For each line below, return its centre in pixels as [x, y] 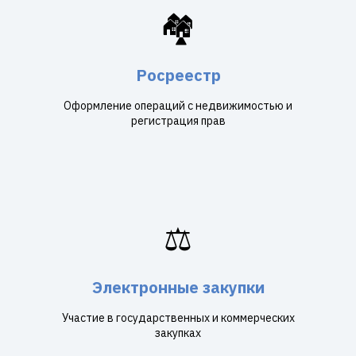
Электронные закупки [178, 287]
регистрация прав [178, 121]
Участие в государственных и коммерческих [178, 318]
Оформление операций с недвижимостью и [178, 106]
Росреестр [178, 75]
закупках [178, 333]
